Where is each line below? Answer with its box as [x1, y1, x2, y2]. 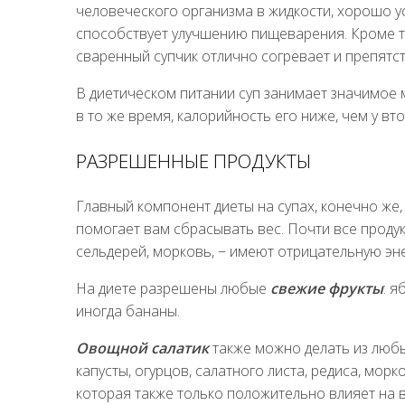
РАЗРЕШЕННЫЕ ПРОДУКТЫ [76, 147, 311, 174]
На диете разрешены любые [76, 278, 270, 298]
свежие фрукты [270, 278, 383, 298]
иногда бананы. [76, 300, 180, 321]
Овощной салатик [76, 337, 209, 358]
